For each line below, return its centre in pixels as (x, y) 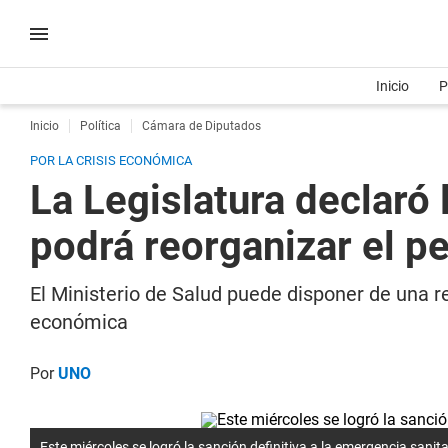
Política (100, 126)
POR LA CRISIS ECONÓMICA (111, 160)
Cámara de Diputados (201, 126)
